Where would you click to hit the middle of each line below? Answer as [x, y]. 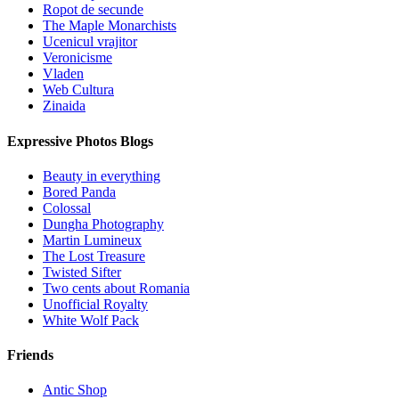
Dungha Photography [103, 224]
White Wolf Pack [91, 320]
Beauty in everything [102, 175]
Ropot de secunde [93, 10]
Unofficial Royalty [95, 304]
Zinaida [64, 106]
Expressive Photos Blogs [80, 141]
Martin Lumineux [92, 240]
